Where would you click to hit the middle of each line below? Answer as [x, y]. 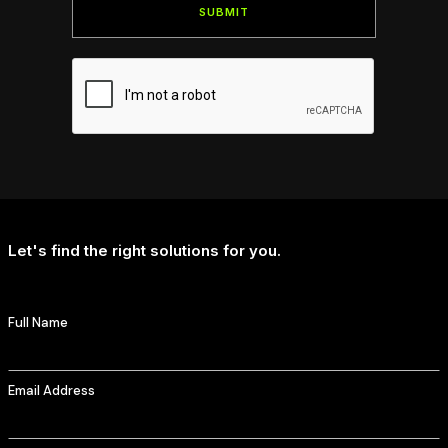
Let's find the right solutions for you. [144, 250]
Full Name [38, 322]
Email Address [51, 390]
